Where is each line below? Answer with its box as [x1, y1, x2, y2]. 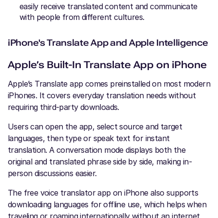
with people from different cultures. [19, 12, 145, 22]
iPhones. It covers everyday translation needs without [8, 91, 196, 101]
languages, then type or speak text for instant [8, 133, 170, 144]
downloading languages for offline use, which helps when [8, 200, 206, 210]
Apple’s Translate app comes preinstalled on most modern [8, 79, 210, 89]
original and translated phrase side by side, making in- [8, 157, 192, 167]
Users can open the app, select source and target [8, 122, 182, 132]
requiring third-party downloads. [8, 102, 119, 112]
